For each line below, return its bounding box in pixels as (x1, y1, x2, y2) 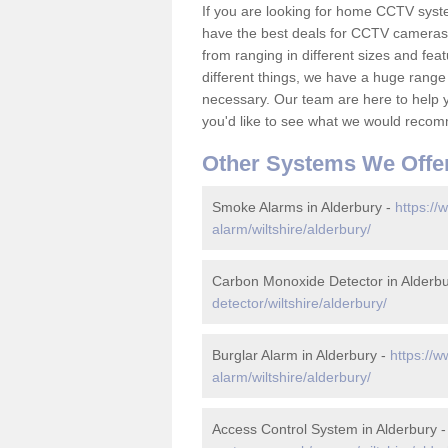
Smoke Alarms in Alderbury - (212, 199, 395, 215)
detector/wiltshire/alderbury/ (212, 295, 387, 311)
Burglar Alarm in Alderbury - (212, 347, 390, 363)
